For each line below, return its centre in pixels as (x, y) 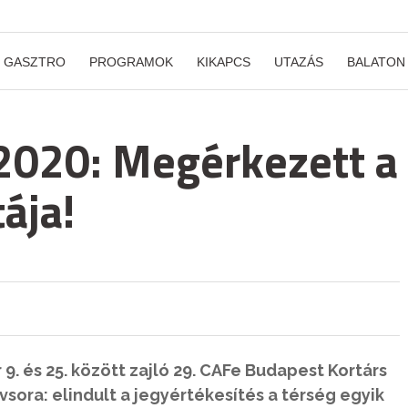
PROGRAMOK (131, 62)
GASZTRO (35, 62)
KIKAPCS (224, 62)
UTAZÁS (299, 62)
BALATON (376, 62)
